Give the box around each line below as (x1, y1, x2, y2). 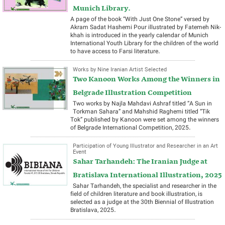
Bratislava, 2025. (70, 205, 116, 215)
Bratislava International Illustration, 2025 (73, 169, 222, 182)
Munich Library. (73, 2, 131, 15)
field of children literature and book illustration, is (70, 189, 202, 199)
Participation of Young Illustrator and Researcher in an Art (73, 142, 218, 151)
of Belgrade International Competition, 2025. (70, 123, 191, 133)
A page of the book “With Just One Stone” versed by (70, 15, 209, 24)
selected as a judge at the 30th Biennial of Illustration (70, 197, 214, 207)
